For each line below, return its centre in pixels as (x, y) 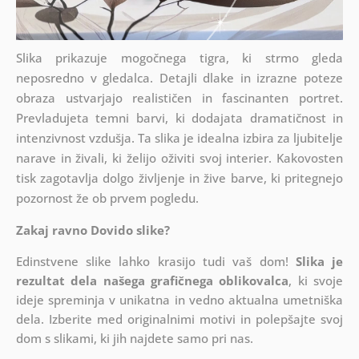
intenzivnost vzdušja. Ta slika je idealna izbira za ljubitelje (179, 138)
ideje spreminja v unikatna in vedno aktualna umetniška (179, 300)
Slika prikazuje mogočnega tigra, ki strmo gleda (179, 58)
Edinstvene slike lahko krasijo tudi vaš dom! (155, 262)
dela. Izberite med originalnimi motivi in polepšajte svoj (179, 319)
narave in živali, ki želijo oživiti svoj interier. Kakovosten (179, 158)
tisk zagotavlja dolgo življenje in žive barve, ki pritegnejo (179, 178)
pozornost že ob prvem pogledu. (107, 198)
